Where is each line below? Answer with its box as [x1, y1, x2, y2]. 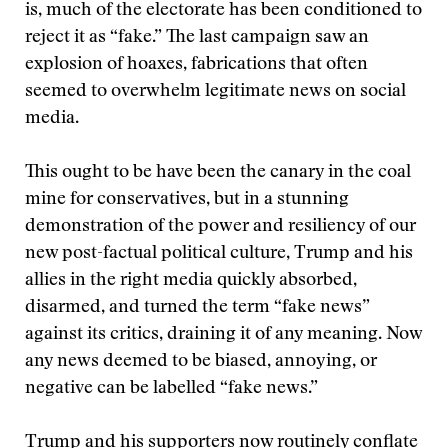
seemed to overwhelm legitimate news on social [25, 83, 406, 101]
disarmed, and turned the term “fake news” [25, 299, 370, 317]
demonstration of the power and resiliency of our [25, 218, 416, 236]
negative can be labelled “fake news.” [25, 380, 318, 398]
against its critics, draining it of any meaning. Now [25, 326, 422, 344]
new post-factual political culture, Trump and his [25, 245, 413, 263]
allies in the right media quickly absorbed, [25, 272, 357, 290]
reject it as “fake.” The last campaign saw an [25, 29, 369, 47]
